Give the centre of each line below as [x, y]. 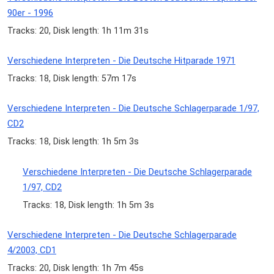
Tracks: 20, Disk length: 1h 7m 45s [76, 268]
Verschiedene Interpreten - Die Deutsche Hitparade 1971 [121, 61]
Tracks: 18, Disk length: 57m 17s [72, 79]
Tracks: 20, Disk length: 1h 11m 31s [78, 31]
